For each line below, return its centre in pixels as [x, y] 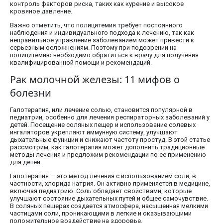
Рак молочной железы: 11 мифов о [95, 80]
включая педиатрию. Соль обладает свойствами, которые [101, 191]
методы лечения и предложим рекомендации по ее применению [108, 155]
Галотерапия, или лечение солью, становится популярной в [101, 110]
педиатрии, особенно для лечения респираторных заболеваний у [110, 117]
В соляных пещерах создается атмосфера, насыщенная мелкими [109, 206]
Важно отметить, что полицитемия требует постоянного [96, 25]
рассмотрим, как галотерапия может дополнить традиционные [107, 147]
